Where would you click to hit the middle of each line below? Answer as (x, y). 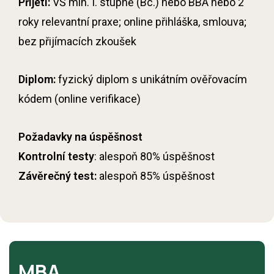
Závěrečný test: (57, 176)
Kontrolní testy (56, 156)
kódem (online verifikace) (80, 99)
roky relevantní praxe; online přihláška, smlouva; (132, 22)
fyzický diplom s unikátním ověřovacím (151, 79)
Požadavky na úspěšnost (80, 137)
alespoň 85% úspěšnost (156, 176)
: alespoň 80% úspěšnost (154, 156)
